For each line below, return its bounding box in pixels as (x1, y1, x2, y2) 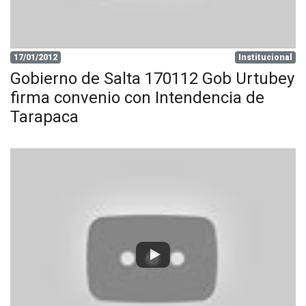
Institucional (238, 52, 293, 62)
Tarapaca (10, 107, 79, 126)
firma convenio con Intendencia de (10, 87, 264, 107)
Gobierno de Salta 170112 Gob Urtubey (10, 68, 294, 88)
